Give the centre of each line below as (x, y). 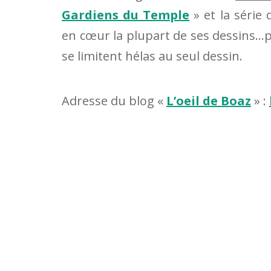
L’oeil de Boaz (209, 100)
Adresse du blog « (114, 100)
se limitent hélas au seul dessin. (152, 56)
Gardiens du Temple (126, 15)
